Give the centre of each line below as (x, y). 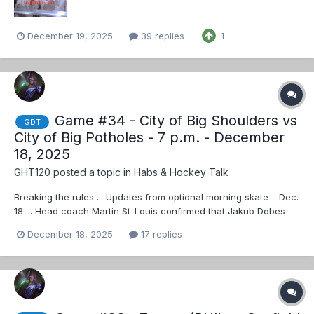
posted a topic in (92, 172)
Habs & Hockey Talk (181, 172)
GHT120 (32, 172)
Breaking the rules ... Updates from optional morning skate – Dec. (156, 197)
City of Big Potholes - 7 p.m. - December (149, 138)
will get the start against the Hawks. (92, 225)
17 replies (160, 234)
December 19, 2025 (70, 35)
